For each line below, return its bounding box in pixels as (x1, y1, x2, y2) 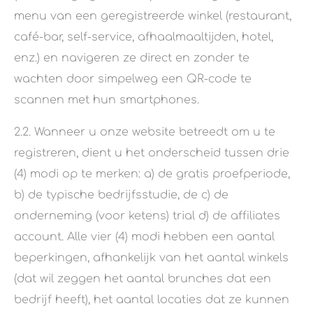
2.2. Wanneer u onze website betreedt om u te (14, 126, 275, 139)
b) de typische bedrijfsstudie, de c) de (14, 189, 228, 202)
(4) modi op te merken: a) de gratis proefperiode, (14, 168, 290, 181)
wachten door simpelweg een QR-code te (14, 73, 252, 86)
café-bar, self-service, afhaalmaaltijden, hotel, (14, 31, 273, 44)
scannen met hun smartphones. (14, 94, 199, 107)
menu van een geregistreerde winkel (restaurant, (14, 10, 291, 23)
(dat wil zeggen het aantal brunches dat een (14, 272, 271, 286)
